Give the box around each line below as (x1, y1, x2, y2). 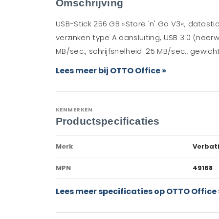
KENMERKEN (56, 106, 93, 113)
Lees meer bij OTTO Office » (56, 65, 166, 76)
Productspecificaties (56, 115, 160, 127)
